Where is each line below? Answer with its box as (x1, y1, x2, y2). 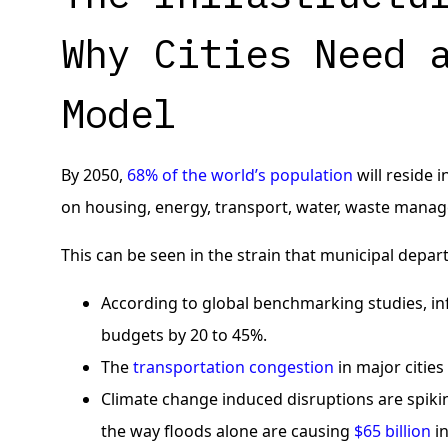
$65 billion (354, 420, 432, 442)
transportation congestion (133, 356, 335, 378)
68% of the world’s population (127, 164, 354, 186)
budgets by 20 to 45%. (101, 324, 268, 346)
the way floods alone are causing (101, 420, 355, 442)
